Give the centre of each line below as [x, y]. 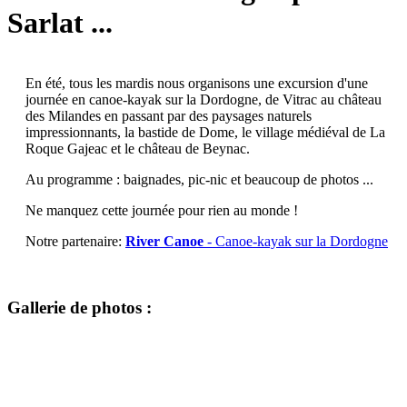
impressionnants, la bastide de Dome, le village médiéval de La [205, 133]
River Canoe [164, 242]
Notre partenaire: [75, 242]
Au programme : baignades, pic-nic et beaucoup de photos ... [199, 180]
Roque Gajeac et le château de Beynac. [138, 149]
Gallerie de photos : [79, 307]
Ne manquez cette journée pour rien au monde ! [162, 211]
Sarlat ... [60, 22]
